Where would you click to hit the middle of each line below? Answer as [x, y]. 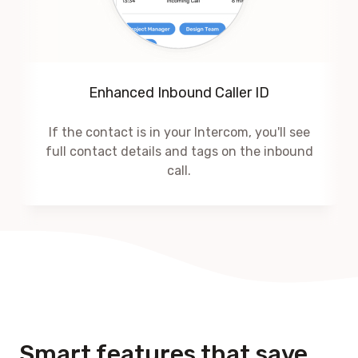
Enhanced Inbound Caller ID [179, 92]
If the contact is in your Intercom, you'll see [179, 132]
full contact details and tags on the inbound [179, 151]
